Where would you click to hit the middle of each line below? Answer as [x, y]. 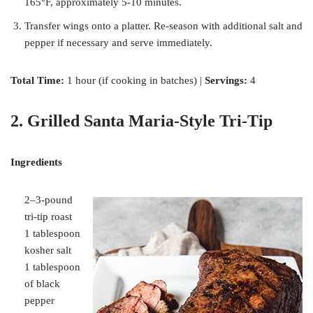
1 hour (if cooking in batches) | [134, 81]
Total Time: [39, 81]
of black [42, 284]
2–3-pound [49, 200]
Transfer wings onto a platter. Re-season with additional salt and [163, 26]
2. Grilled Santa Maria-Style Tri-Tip [141, 121]
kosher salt [48, 250]
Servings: [225, 81]
